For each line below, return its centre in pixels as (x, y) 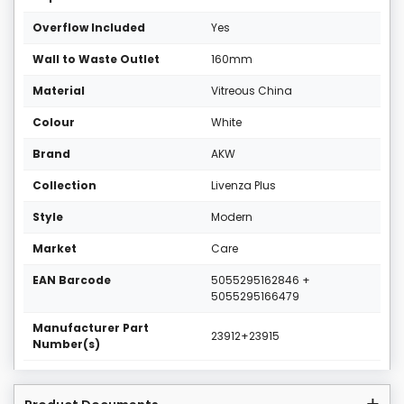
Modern (232, 217)
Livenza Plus (243, 186)
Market (55, 249)
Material (59, 91)
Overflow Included (89, 28)
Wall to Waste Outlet (96, 60)
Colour (54, 123)
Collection (64, 186)
